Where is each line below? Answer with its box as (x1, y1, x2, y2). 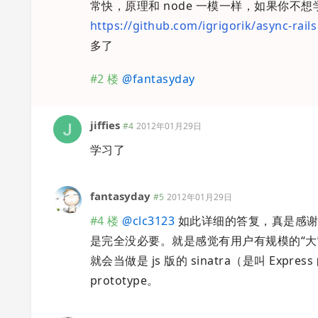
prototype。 (90, 273, 159, 289)
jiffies (90, 118, 120, 133)
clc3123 (132, 213, 175, 229)
